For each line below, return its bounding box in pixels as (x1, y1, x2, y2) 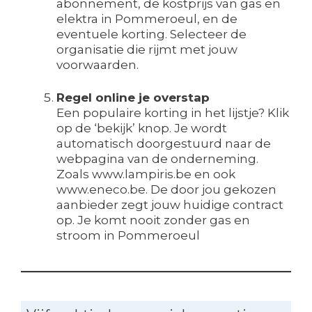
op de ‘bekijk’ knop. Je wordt (56, 121, 227, 136)
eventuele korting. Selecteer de (56, 26, 247, 41)
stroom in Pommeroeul (56, 228, 200, 243)
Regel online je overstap (56, 91, 210, 105)
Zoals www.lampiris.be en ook (56, 167, 235, 182)
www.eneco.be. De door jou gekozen (56, 182, 276, 197)
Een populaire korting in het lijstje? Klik (56, 106, 289, 120)
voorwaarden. (56, 57, 139, 72)
